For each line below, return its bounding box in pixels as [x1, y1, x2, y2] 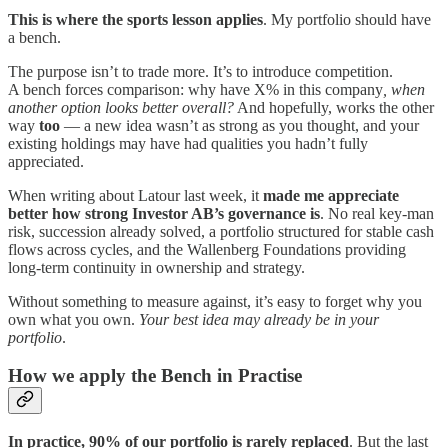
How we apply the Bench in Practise [8, 365, 302, 387]
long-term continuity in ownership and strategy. [8, 258, 305, 276]
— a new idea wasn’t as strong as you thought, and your [60, 116, 419, 134]
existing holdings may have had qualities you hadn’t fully [8, 134, 368, 152]
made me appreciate [263, 186, 399, 204]
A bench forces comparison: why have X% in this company [8, 80, 383, 98]
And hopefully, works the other [234, 98, 434, 116]
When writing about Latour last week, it [8, 186, 263, 204]
